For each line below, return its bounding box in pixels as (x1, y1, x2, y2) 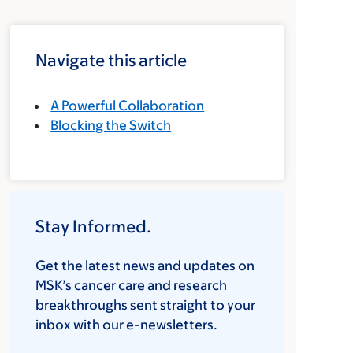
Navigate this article (35, 50, 188, 70)
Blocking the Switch (50, 117, 172, 133)
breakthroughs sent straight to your (35, 297, 256, 313)
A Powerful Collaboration (50, 98, 205, 113)
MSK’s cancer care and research (35, 277, 228, 293)
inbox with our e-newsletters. (35, 317, 218, 333)
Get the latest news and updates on (35, 258, 255, 273)
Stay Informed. (35, 217, 152, 236)
